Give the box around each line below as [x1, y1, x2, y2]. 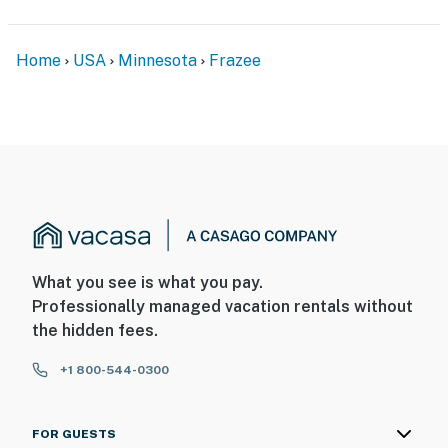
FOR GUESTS [32, 427, 116, 442]
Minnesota [118, 50, 197, 70]
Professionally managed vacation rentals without [32, 297, 413, 317]
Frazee [209, 50, 261, 70]
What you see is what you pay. [32, 273, 263, 293]
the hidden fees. [32, 321, 158, 341]
